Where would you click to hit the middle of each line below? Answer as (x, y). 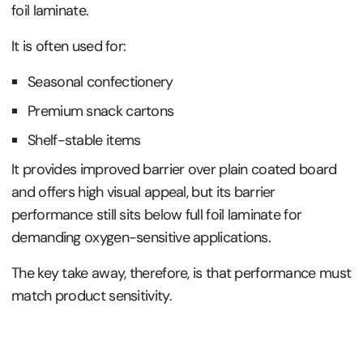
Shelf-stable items (84, 140)
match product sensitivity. (92, 295)
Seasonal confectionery (100, 81)
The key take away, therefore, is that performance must (181, 273)
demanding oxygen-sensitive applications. (141, 237)
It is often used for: (69, 46)
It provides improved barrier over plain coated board (174, 169)
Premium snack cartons (101, 111)
